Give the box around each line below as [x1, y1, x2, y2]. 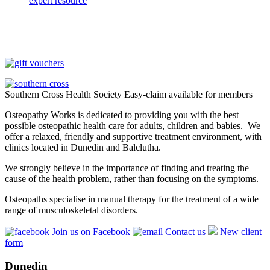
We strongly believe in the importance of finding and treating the [5, 162, 249, 173]
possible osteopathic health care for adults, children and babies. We [5, 120, 260, 131]
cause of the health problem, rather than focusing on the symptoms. [5, 173, 259, 184]
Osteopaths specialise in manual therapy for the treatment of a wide [5, 193, 259, 204]
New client [218, 226, 262, 237]
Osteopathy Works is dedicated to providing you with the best [5, 109, 239, 120]
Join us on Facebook [49, 226, 130, 237]
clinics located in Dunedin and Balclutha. [5, 142, 161, 152]
